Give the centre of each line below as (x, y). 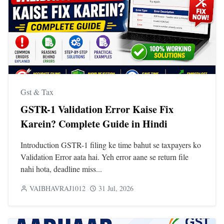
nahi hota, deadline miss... (61, 168)
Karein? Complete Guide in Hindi (94, 123)
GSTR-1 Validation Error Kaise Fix (97, 109)
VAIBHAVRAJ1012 (57, 188)
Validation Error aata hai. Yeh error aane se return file (104, 156)
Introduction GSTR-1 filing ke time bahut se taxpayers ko (111, 144)
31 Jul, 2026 (116, 188)
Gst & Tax (37, 91)
